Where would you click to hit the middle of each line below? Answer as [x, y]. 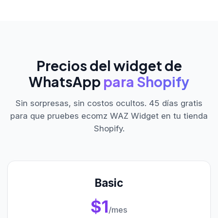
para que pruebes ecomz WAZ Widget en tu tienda [109, 116]
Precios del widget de [109, 65]
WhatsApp [66, 82]
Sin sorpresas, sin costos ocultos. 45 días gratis [109, 103]
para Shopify [146, 82]
